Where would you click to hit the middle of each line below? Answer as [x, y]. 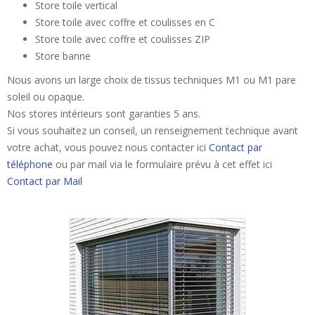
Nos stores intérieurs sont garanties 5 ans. [104, 114]
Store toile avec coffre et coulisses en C [125, 22]
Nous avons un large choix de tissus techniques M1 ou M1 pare [152, 80]
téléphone [30, 164]
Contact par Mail [45, 181]
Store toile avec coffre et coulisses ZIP [123, 39]
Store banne [63, 56]
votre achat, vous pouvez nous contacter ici [108, 147]
